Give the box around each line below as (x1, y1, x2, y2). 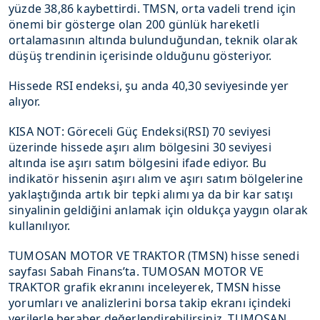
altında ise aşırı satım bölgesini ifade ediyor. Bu (9, 155, 267, 171)
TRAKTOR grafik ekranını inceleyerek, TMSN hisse (9, 279, 281, 295)
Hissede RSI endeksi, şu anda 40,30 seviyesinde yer (9, 78, 289, 94)
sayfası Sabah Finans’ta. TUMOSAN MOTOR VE (9, 264, 264, 279)
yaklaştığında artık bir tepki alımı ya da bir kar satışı (9, 186, 294, 202)
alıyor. (9, 94, 41, 109)
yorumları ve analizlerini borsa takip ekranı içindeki (9, 295, 291, 311)
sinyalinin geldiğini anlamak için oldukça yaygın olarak (9, 202, 309, 218)
